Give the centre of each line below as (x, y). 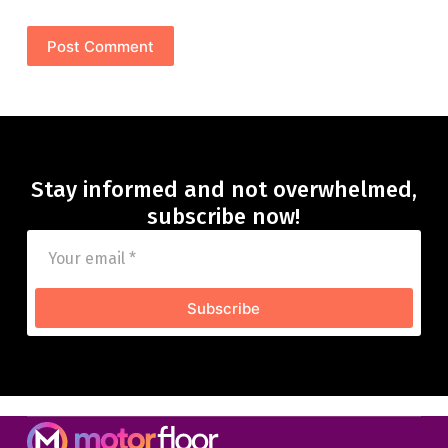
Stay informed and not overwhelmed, (223, 190)
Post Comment (100, 46)
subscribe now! (224, 217)
